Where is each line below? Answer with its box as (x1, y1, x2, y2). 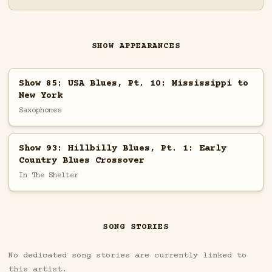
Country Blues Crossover (18, 155, 144, 166)
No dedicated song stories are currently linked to (8, 251, 246, 261)
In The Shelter (18, 171, 78, 180)
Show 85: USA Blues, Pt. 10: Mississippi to (18, 78, 248, 89)
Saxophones (18, 106, 61, 115)
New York (18, 90, 63, 101)
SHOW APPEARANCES (92, 41, 180, 52)
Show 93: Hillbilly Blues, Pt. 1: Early (18, 143, 226, 154)
